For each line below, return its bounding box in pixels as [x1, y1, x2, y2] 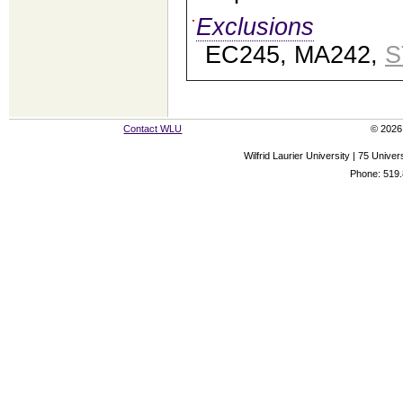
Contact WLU [123, 123, 183, 135]
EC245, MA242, [205, 41, 385, 69]
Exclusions [196, 13, 314, 41]
